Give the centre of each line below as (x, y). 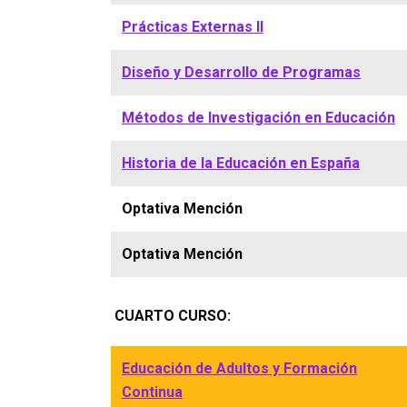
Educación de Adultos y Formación (239, 368)
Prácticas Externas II (193, 27)
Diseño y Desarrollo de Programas (241, 72)
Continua (152, 392)
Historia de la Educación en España (241, 163)
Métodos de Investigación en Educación (258, 118)
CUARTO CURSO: (173, 316)
